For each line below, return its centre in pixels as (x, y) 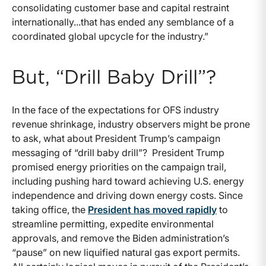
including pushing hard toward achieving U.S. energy (128, 181)
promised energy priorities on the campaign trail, (119, 167)
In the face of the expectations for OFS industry (115, 110)
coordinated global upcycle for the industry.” (110, 36)
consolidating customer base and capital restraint (121, 7)
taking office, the (50, 209)
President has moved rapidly (152, 209)
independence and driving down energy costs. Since (127, 195)
